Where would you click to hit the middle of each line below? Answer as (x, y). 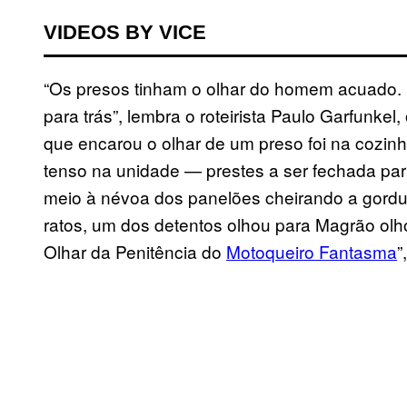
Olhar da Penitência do (135, 252)
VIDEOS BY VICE (125, 33)
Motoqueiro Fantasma (312, 252)
